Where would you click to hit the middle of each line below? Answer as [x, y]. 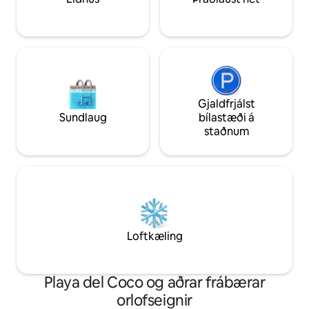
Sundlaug [83, 118]
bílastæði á [226, 118]
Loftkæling [154, 237]
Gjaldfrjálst [226, 104]
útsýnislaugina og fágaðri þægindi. [97, 10]
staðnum [226, 132]
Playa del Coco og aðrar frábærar [154, 283]
